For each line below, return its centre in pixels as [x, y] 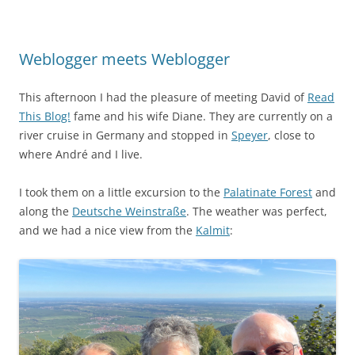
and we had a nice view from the [107, 230]
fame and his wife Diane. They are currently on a [202, 116]
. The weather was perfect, [257, 211]
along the [46, 211]
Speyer [250, 135]
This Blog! [45, 116]
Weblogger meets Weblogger [124, 59]
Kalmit [213, 230]
